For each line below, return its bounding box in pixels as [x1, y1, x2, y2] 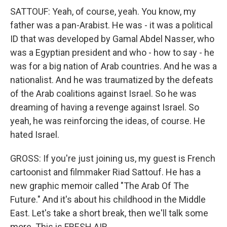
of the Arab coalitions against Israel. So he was [10, 88, 197, 99]
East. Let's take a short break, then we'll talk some [10, 208, 208, 219]
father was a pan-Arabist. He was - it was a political [10, 20, 213, 31]
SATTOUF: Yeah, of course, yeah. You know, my [10, 6, 196, 17]
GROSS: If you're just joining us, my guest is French [10, 153, 215, 164]
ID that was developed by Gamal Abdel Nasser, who [10, 33, 214, 45]
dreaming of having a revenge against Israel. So [10, 102, 199, 113]
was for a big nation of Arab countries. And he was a [10, 61, 217, 72]
